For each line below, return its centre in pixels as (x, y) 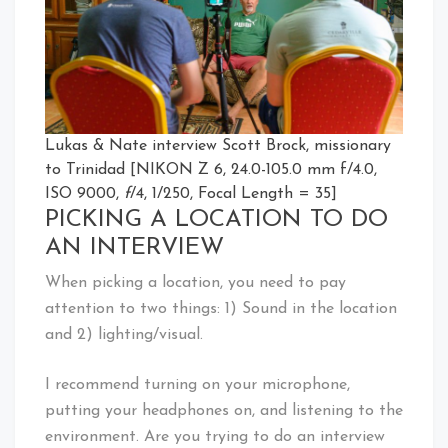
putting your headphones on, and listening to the (224, 410)
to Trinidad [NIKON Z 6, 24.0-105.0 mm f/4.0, (211, 169)
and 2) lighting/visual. (124, 334)
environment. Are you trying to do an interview (215, 436)
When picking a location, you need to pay (195, 282)
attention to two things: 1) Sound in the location (221, 308)
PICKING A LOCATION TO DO (216, 219)
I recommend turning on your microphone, (197, 384)
